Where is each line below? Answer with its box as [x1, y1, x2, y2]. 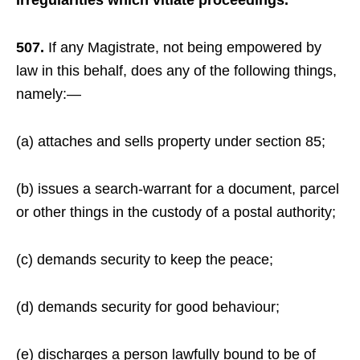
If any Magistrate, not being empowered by [48, 39, 321, 55]
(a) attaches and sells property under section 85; [16, 133, 325, 149]
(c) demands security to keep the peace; [16, 252, 273, 268]
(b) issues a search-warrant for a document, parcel [16, 181, 339, 197]
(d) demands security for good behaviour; [16, 299, 280, 315]
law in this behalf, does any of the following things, [16, 63, 337, 79]
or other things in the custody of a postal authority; [16, 204, 336, 220]
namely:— [16, 86, 81, 102]
